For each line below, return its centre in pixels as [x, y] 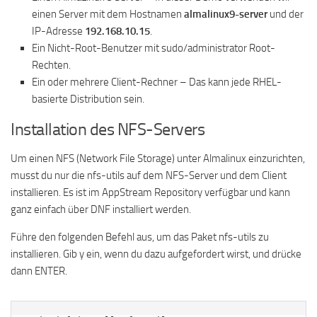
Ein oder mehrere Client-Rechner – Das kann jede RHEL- [157, 82]
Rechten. [51, 65]
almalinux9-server [225, 14]
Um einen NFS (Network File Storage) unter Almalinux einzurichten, [158, 158]
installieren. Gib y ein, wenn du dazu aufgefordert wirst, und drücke [156, 254]
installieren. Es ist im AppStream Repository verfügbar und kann [150, 192]
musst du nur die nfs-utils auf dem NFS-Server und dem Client [149, 175]
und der [286, 14]
